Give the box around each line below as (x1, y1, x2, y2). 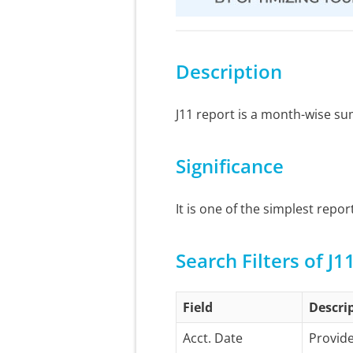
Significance (176, 153, 284, 179)
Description (176, 58, 282, 84)
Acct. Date (183, 329, 243, 347)
